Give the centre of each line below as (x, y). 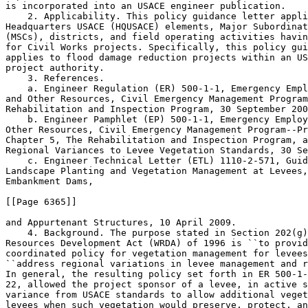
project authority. (55, 68)
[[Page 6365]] (41, 202)
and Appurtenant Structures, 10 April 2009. (121, 222)
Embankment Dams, (49, 181)
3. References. (55, 78)
